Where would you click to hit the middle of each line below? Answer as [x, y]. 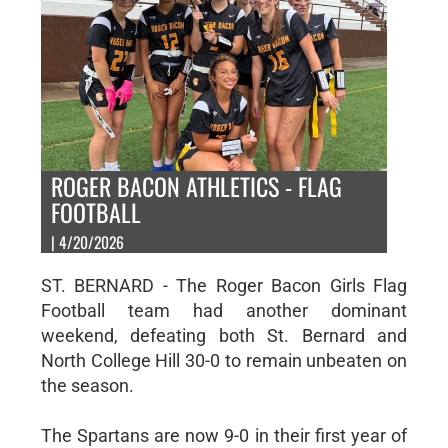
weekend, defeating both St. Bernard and [224, 335]
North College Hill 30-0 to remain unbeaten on [224, 360]
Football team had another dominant [224, 310]
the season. [87, 385]
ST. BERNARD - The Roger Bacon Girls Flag [224, 285]
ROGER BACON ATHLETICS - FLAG [196, 185]
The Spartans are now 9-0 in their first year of [224, 435]
